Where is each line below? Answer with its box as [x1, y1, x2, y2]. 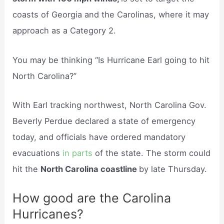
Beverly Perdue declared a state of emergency [12, 115, 196, 126]
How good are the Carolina [12, 190, 171, 206]
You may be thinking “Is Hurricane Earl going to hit [12, 54, 210, 65]
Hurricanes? [12, 206, 84, 222]
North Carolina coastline [40, 163, 139, 174]
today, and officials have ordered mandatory [12, 131, 186, 142]
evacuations [12, 147, 63, 158]
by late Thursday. [139, 163, 207, 174]
